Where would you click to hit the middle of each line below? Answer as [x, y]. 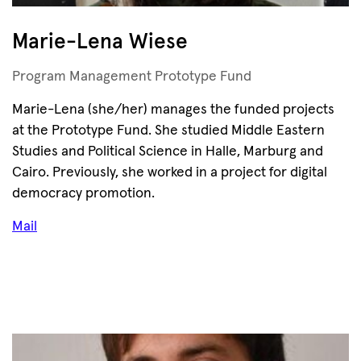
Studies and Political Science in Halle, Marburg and [168, 151]
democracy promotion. [83, 193]
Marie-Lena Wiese [100, 42]
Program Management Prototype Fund [132, 77]
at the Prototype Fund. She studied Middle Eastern [168, 131]
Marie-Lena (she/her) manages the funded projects [173, 110]
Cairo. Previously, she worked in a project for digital [170, 172]
